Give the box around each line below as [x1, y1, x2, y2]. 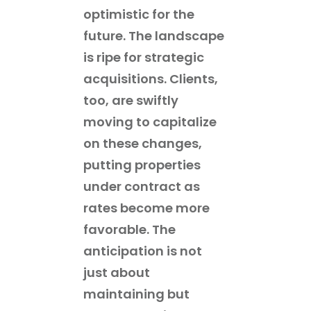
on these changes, [83, 134, 202, 152]
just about [83, 263, 150, 281]
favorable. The [83, 220, 176, 238]
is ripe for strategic [83, 48, 204, 66]
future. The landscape [83, 26, 224, 44]
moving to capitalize [83, 112, 217, 131]
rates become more [83, 199, 210, 217]
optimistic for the [83, 5, 194, 23]
